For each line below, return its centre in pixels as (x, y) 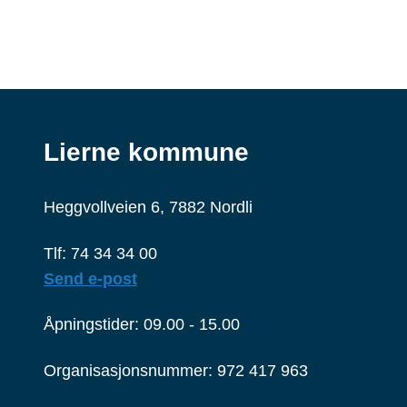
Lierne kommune (146, 152)
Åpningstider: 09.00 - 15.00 (142, 324)
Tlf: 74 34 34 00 (100, 253)
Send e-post (90, 278)
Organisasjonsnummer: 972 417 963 (176, 370)
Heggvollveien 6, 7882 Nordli (148, 207)
